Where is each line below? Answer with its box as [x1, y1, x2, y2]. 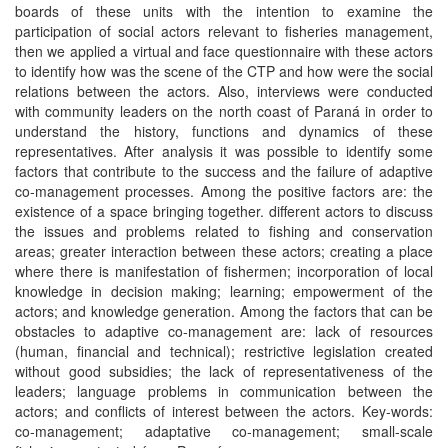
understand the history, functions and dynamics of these [15, 121, 433, 141]
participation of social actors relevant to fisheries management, [15, 21, 433, 41]
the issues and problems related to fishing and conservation [15, 221, 433, 241]
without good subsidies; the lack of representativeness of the [15, 361, 433, 381]
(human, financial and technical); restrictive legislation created [15, 341, 433, 361]
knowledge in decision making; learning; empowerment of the [15, 281, 433, 301]
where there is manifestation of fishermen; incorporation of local [15, 261, 433, 281]
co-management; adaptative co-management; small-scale [15, 421, 433, 441]
